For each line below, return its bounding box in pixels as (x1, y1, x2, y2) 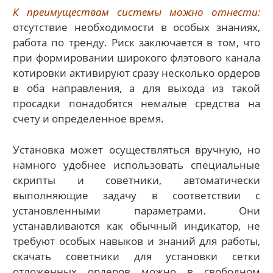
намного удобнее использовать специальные (13, 157, 260, 172)
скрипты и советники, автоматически (13, 172, 260, 187)
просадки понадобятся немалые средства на (13, 96, 260, 111)
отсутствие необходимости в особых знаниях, (13, 20, 260, 35)
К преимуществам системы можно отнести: (13, 5, 260, 19)
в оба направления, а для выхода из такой (13, 81, 260, 96)
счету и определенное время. (13, 112, 165, 126)
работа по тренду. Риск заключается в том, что (13, 35, 260, 50)
